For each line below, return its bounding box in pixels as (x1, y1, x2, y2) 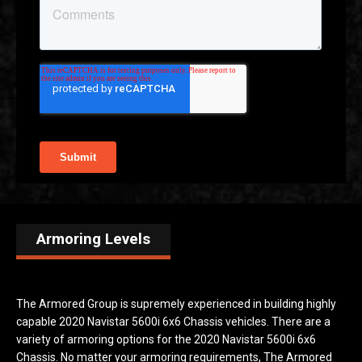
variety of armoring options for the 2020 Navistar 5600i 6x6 (16, 332, 316, 346)
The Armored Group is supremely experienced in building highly (16, 297, 336, 310)
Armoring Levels (36, 229, 150, 248)
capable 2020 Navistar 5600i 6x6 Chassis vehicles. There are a (16, 314, 330, 328)
